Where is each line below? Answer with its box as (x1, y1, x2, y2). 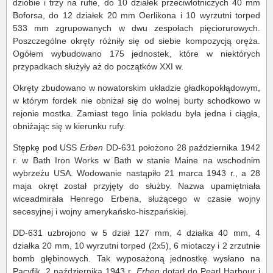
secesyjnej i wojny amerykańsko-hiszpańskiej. (13, 207, 188, 216)
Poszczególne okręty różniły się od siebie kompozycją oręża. (13, 36, 260, 46)
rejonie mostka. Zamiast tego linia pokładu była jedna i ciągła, (13, 108, 260, 118)
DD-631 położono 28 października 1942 (105, 143, 260, 152)
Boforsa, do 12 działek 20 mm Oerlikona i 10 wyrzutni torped (13, 10, 260, 20)
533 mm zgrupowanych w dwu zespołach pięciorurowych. (13, 23, 260, 33)
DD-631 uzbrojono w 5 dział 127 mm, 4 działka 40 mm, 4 (13, 228, 260, 238)
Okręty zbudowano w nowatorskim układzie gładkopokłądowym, (13, 83, 260, 93)
